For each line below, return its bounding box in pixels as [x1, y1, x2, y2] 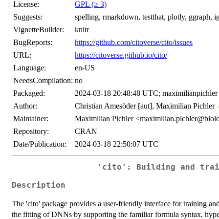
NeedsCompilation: [13, 76, 73, 85]
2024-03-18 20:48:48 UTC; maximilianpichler [75, 89, 218, 98]
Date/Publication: [13, 140, 66, 149]
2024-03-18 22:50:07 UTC [75, 140, 158, 149]
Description [12, 180, 66, 190]
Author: [13, 102, 37, 110]
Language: [13, 64, 46, 72]
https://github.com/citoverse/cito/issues [75, 38, 193, 47]
